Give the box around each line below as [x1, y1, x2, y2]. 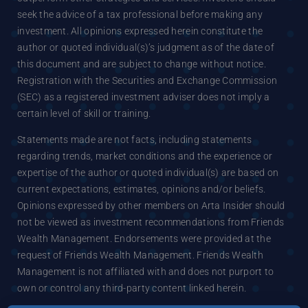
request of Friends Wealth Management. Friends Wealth [16, 249, 264, 261]
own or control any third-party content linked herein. [16, 282, 247, 294]
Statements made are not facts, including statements [16, 133, 252, 145]
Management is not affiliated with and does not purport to [16, 265, 274, 277]
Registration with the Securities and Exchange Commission [16, 74, 278, 86]
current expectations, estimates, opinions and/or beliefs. [16, 183, 266, 195]
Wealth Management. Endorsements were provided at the [16, 232, 272, 244]
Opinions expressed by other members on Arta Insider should [16, 199, 285, 211]
